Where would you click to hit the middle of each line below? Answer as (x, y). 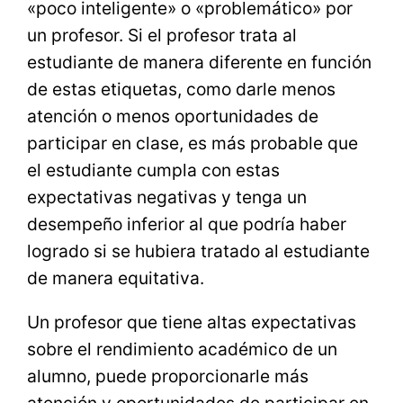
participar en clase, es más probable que (193, 143)
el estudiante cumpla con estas (154, 170)
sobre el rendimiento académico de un (183, 349)
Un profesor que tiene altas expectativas (192, 322)
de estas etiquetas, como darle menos (182, 89)
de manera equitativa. (116, 278)
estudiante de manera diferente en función (200, 62)
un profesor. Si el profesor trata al (162, 35)
